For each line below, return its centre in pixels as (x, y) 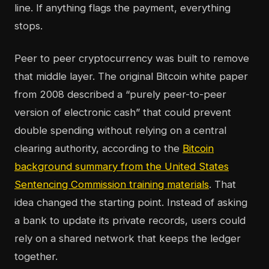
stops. (29, 26)
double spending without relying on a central (120, 131)
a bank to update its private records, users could (130, 221)
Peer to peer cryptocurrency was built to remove (132, 59)
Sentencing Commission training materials (112, 185)
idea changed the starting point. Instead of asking (131, 203)
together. (36, 257)
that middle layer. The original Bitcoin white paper (131, 77)
